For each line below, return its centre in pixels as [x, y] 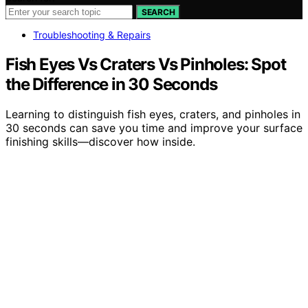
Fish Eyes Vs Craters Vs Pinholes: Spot [146, 64]
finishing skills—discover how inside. [100, 142]
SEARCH [158, 12]
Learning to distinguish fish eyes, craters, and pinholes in [153, 114]
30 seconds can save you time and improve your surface [154, 128]
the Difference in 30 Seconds [111, 84]
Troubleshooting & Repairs [92, 34]
